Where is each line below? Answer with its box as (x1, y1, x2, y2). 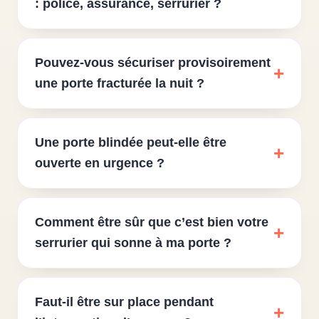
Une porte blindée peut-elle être (35, 135, 226, 150)
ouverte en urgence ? (35, 156, 164, 170)
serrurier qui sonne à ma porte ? (35, 236, 231, 250)
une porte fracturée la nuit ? (35, 76, 204, 90)
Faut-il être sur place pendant (35, 295, 214, 309)
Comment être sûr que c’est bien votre (35, 215, 268, 229)
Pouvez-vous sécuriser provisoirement (35, 56, 271, 70)
